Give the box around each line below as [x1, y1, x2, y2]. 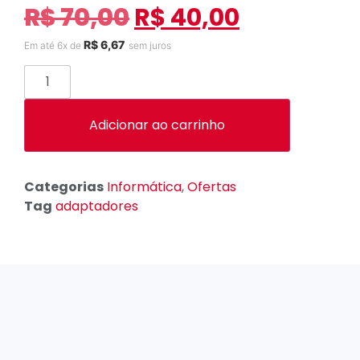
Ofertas [187, 178, 236, 197]
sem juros [129, 39, 171, 51]
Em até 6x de [24, 39, 84, 51]
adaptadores [55, 197, 138, 216]
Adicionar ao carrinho [89, 116, 225, 135]
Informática [107, 178, 182, 197]
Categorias [24, 178, 104, 197]
